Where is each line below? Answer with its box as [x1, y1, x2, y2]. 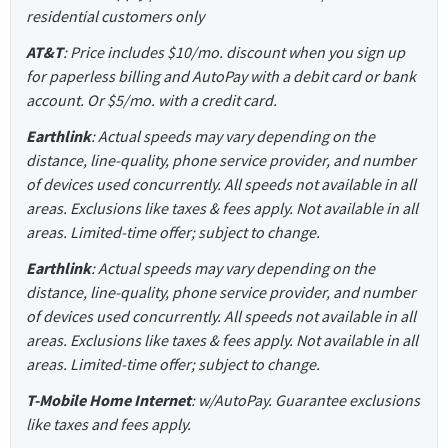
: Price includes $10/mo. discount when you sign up [63, 42, 405, 63]
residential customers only [26, 6, 204, 27]
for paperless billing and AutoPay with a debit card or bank [26, 66, 416, 87]
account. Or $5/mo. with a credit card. [26, 90, 277, 111]
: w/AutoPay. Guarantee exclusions [191, 390, 420, 411]
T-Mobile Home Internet [26, 390, 191, 411]
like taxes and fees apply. [26, 414, 191, 435]
